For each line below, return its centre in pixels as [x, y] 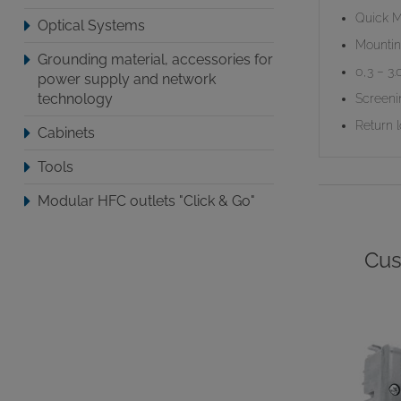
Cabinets [66, 133]
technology [75, 99]
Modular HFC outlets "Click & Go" [146, 201]
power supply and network [126, 79]
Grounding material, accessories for [155, 60]
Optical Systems [91, 26]
